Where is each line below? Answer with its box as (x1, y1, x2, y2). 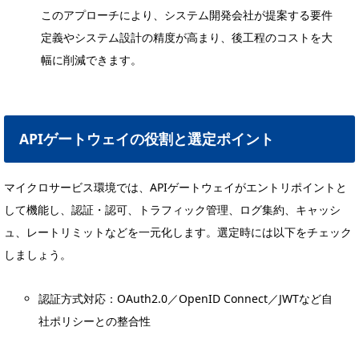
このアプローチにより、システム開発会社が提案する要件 (41, 7, 333, 23)
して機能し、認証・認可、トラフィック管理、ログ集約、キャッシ (4, 202, 341, 218)
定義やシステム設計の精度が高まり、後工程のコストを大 (41, 30, 333, 46)
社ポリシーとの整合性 (38, 313, 151, 329)
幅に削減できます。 (41, 52, 142, 68)
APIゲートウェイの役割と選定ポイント (19, 129, 275, 149)
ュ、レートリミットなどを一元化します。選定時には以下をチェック (4, 224, 352, 240)
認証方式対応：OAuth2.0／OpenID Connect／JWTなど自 (38, 291, 333, 307)
